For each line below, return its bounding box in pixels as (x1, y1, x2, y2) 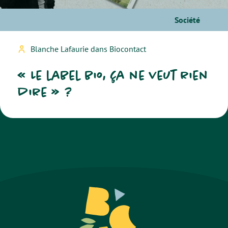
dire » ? (18, 84, 73, 100)
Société (175, 15, 200, 25)
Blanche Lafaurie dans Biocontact (31, 44, 146, 54)
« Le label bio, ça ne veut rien (18, 67, 209, 83)
